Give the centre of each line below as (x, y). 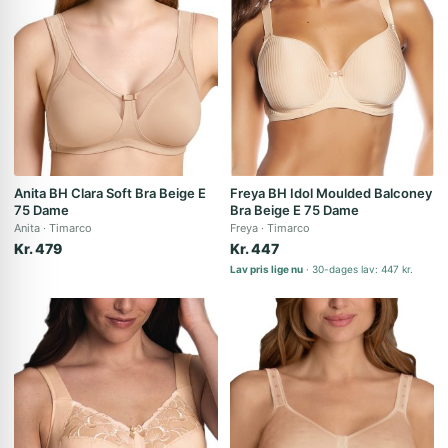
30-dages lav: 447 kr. (362, 269)
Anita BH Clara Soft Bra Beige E (110, 193)
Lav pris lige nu (266, 269)
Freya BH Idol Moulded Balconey (331, 193)
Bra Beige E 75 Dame (294, 210)
